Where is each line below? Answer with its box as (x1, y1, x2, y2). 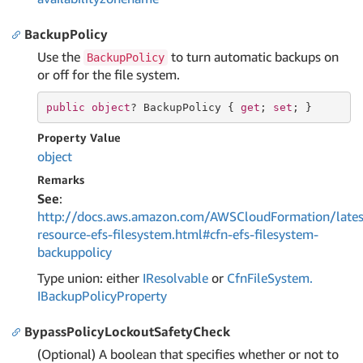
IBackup (37, 288, 82, 304)
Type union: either (37, 270, 143, 286)
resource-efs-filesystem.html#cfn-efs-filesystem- (37, 226, 318, 242)
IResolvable (143, 270, 208, 286)
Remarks (37, 173, 84, 186)
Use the (37, 49, 83, 65)
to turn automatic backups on (168, 49, 339, 65)
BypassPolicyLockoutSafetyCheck (24, 323, 230, 340)
